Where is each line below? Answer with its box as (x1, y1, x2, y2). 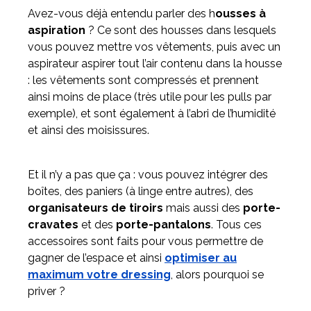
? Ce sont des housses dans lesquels (85, 24, 276, 37)
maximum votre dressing (28, 268, 171, 282)
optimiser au (165, 251, 237, 265)
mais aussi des (163, 201, 240, 215)
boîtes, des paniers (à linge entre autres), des (28, 185, 253, 199)
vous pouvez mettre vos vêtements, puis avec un (28, 40, 280, 54)
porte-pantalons (116, 218, 211, 232)
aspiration (28, 24, 85, 37)
